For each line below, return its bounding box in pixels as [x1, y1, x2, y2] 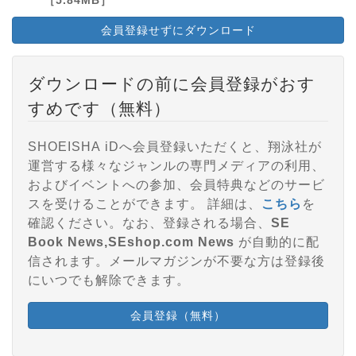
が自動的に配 [234, 234, 319, 249]
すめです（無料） [28, 99, 171, 118]
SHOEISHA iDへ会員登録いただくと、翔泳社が [28, 139, 322, 153]
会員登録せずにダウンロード [100, 23, 256, 37]
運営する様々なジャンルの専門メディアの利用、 [28, 158, 325, 172]
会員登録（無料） [130, 308, 226, 322]
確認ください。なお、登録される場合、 [28, 215, 271, 230]
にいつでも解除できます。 [28, 273, 190, 287]
